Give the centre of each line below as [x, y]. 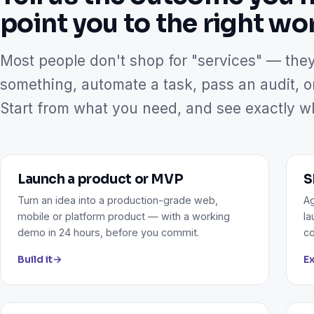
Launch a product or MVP [101, 179]
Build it [35, 259]
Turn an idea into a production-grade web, [118, 200]
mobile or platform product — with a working [124, 216]
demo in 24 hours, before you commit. [108, 232]
